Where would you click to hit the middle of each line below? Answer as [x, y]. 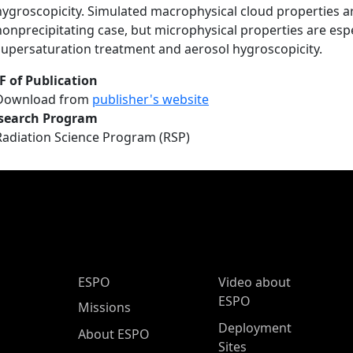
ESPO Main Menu [121, 281]
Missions [104, 307]
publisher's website [150, 99]
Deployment [255, 328]
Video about [255, 282]
